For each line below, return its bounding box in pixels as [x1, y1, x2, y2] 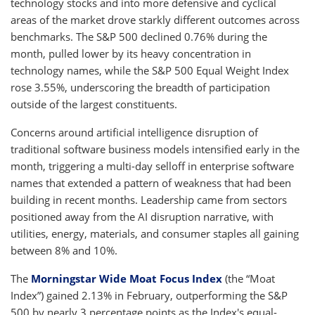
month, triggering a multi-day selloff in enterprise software [11, 159, 294, 173]
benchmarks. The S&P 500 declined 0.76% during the [11, 30, 267, 44]
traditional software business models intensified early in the [11, 142, 300, 156]
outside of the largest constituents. [11, 97, 177, 111]
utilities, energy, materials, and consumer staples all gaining [11, 226, 299, 240]
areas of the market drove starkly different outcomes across [11, 13, 300, 27]
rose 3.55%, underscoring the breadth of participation [11, 80, 270, 94]
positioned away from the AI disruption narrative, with [11, 210, 274, 224]
